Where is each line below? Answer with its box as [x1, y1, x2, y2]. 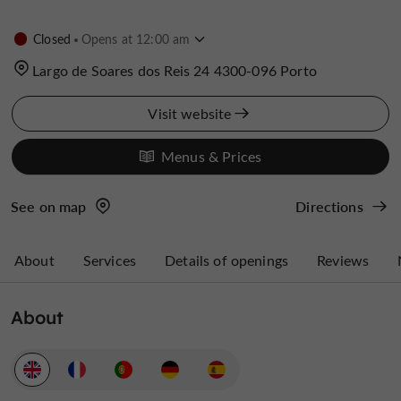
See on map [11, 196, 87, 216]
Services [82, 250, 137, 269]
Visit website [148, 103, 232, 123]
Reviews [317, 250, 370, 269]
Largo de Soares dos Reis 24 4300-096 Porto [32, 60, 317, 80]
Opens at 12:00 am [77, 30, 191, 48]
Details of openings [165, 250, 289, 269]
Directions [295, 196, 363, 216]
